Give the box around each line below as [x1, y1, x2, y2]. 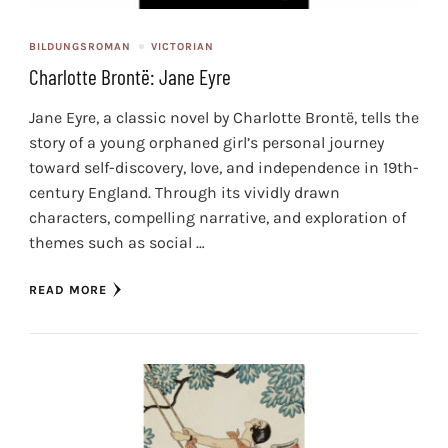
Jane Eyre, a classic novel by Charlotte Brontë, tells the [29, 108, 419, 128]
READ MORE [29, 283, 107, 298]
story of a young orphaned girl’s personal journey [29, 133, 384, 153]
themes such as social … [29, 233, 205, 253]
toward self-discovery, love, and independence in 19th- [29, 158, 419, 178]
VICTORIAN [151, 40, 214, 54]
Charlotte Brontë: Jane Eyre [29, 64, 231, 90]
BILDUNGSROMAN [29, 40, 131, 54]
